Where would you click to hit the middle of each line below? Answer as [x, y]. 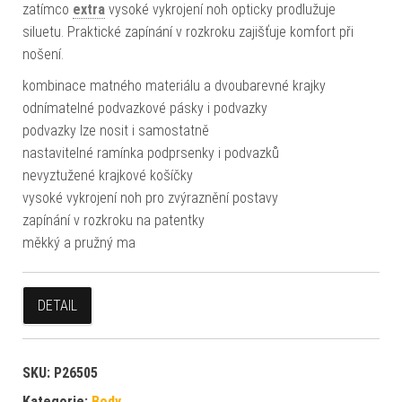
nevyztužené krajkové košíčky [108, 175]
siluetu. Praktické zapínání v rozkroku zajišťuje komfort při [188, 31]
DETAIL [57, 305]
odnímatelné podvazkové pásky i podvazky [145, 108]
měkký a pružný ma [79, 242]
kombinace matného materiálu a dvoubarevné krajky [174, 85]
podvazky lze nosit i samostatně [116, 130]
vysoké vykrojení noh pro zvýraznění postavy [150, 197]
